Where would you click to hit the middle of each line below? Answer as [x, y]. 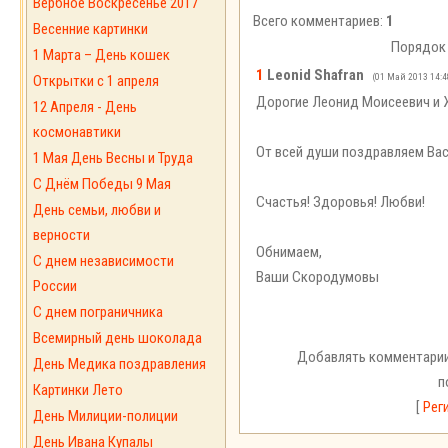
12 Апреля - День [85, 107]
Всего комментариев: [319, 21]
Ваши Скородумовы [317, 276]
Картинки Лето [78, 390]
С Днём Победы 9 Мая [102, 184]
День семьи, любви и [97, 210]
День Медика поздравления [119, 364]
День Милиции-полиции [105, 416]
